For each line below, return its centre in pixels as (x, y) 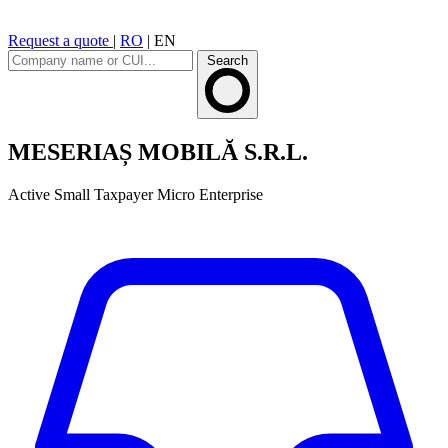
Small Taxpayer (103, 194)
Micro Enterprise (210, 194)
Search (227, 60)
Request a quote (60, 40)
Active (29, 194)
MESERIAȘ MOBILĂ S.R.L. (158, 151)
